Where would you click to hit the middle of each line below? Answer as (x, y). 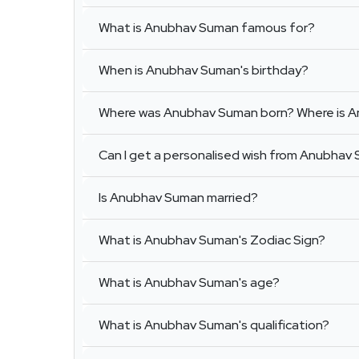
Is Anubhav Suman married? (178, 198)
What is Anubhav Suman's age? (189, 283)
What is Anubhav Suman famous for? (207, 28)
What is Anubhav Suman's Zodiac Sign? (212, 240)
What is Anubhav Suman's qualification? (214, 325)
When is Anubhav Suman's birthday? (204, 71)
